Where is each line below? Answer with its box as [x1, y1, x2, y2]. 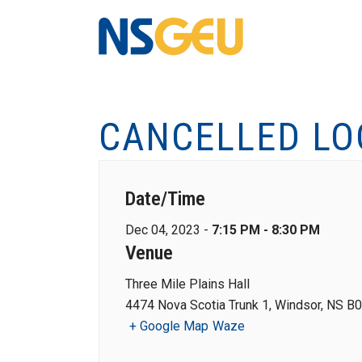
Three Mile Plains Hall [125, 276, 250, 292]
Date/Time [125, 187, 205, 210]
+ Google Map [129, 318, 208, 334]
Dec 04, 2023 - [125, 222, 212, 238]
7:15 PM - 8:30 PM [212, 222, 320, 238]
